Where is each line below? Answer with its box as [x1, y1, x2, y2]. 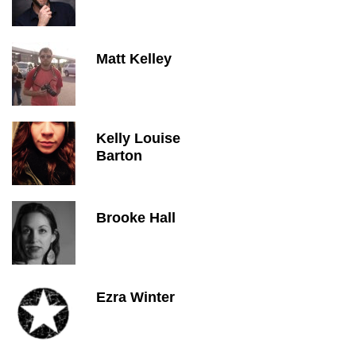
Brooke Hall [96, 210, 176, 226]
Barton [96, 148, 142, 164]
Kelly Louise [96, 130, 180, 146]
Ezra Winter [96, 289, 175, 305]
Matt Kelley [96, 51, 172, 67]
